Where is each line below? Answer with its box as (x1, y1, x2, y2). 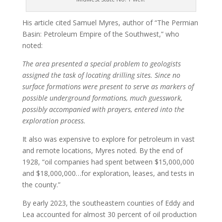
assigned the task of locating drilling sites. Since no (22, 70, 180, 80)
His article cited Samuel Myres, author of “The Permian (22, 17, 198, 27)
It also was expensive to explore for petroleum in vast (22, 134, 195, 144)
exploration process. (22, 115, 86, 125)
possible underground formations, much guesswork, (22, 93, 182, 103)
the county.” (22, 179, 60, 189)
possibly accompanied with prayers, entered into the (22, 104, 184, 114)
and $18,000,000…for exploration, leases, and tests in (22, 168, 194, 178)
